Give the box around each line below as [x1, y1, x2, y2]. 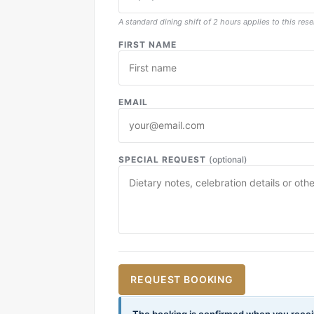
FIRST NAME [118, 39, 177, 50]
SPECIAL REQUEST [118, 153, 209, 165]
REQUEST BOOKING [130, 273, 233, 285]
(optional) [208, 153, 247, 165]
